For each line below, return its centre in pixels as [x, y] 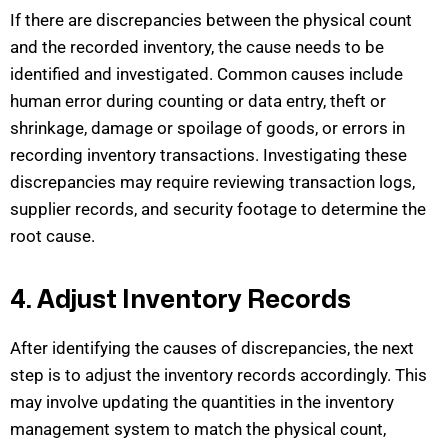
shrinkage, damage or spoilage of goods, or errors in [207, 127]
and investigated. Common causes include [241, 73]
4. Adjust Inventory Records [180, 299]
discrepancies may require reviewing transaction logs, [212, 181]
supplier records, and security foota [144, 208]
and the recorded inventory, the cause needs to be [197, 46]
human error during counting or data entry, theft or [198, 100]
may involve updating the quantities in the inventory [202, 401]
